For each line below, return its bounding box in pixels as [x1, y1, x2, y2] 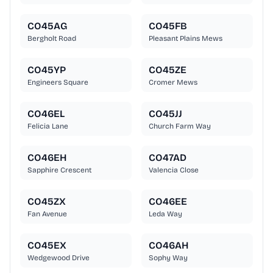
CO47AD [149, 152, 186, 164]
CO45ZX [27, 196, 66, 208]
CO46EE [149, 196, 187, 208]
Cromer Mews [149, 78, 197, 87]
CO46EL [27, 108, 65, 120]
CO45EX [27, 239, 66, 252]
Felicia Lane [27, 122, 68, 131]
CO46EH [27, 152, 66, 164]
